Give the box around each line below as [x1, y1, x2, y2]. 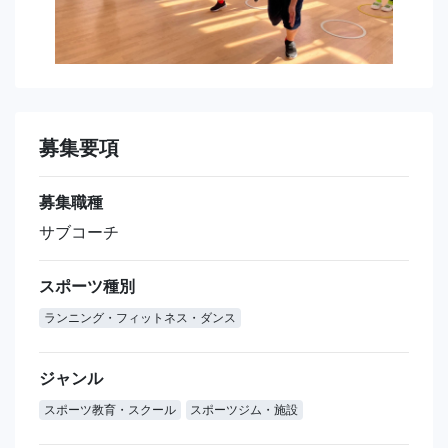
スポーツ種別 [39, 276, 135, 297]
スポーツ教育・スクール [43, 402, 176, 418]
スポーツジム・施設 [190, 402, 299, 418]
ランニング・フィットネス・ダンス [43, 310, 236, 326]
